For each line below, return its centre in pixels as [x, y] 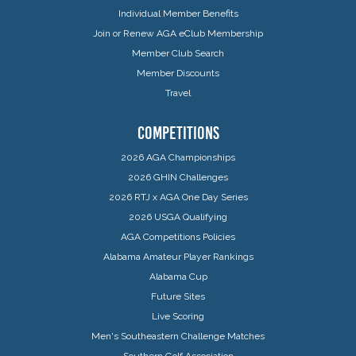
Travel [178, 93]
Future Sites [178, 296]
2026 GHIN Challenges [178, 177]
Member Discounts [178, 73]
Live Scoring [178, 316]
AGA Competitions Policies [178, 236]
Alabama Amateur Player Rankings [178, 256]
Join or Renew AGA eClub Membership [178, 33]
